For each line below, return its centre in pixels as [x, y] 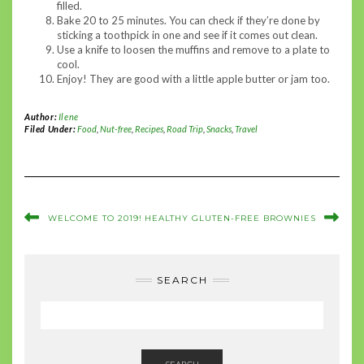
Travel [246, 129]
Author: [41, 117]
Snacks [219, 129]
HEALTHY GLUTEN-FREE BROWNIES [230, 219]
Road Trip [184, 129]
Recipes [149, 129]
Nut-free [115, 129]
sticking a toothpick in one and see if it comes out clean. [187, 35]
